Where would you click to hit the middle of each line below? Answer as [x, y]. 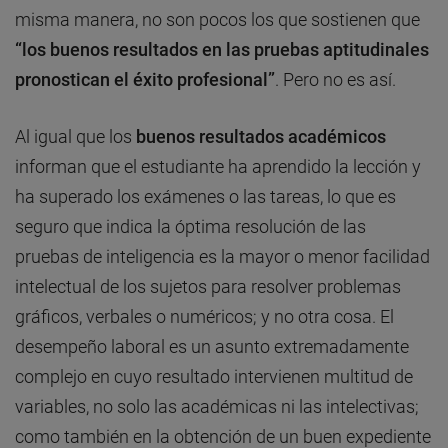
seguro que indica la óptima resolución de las [190, 227]
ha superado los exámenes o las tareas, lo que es [205, 197]
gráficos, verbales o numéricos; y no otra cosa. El [204, 317]
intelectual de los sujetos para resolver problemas [208, 287]
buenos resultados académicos [261, 137]
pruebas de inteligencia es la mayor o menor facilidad [222, 257]
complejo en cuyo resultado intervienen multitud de [214, 377]
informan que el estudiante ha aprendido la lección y [218, 167]
